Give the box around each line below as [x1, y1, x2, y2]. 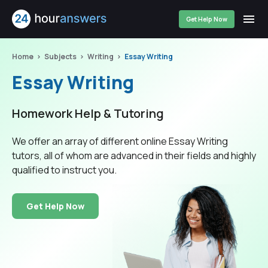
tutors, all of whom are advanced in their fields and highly [12, 149, 256, 162]
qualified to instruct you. [12, 163, 117, 176]
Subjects [44, 51, 77, 62]
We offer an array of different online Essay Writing [12, 135, 228, 148]
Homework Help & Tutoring [12, 105, 164, 121]
